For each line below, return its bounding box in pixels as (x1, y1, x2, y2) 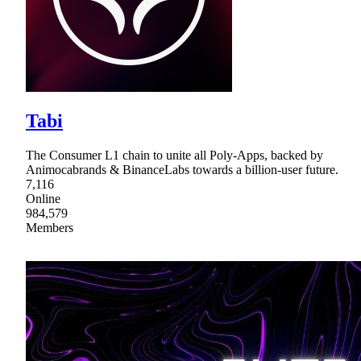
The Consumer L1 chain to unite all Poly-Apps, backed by (26, 148, 323, 163)
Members (26, 221, 73, 235)
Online (26, 192, 60, 206)
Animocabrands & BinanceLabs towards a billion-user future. (26, 163, 338, 177)
